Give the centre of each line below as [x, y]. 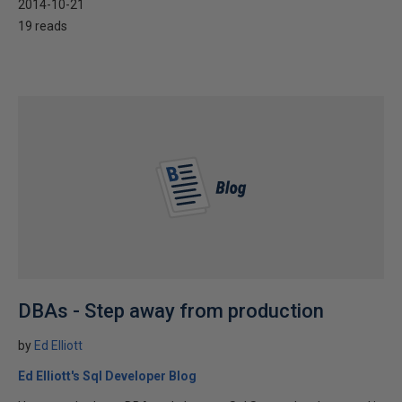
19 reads [43, 26]
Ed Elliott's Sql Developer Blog [107, 376]
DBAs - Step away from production [171, 311]
